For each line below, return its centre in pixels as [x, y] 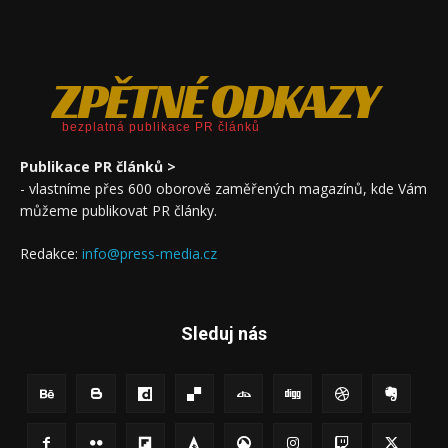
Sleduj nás [224, 333]
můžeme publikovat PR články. [118, 210]
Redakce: [51, 253]
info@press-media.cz [149, 253]
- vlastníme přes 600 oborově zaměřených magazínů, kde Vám [223, 188]
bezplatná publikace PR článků [161, 126]
